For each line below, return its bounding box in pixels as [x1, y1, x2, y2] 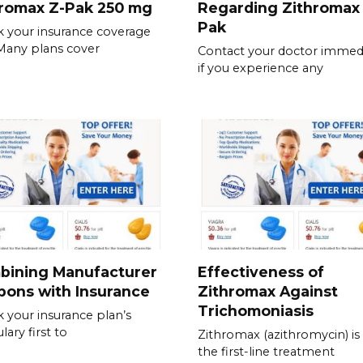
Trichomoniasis [198, 301, 314, 319]
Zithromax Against [198, 282, 338, 300]
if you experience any [198, 61, 323, 76]
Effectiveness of [198, 263, 324, 280]
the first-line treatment [198, 344, 335, 359]
